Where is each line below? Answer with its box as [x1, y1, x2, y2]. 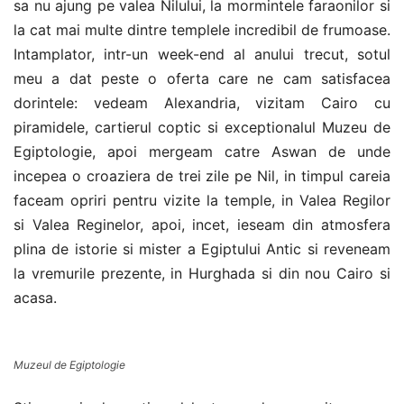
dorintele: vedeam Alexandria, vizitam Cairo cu [14, 93, 390, 112]
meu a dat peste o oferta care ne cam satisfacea [14, 69, 390, 87]
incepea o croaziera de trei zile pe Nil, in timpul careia [14, 166, 390, 185]
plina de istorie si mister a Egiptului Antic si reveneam [14, 239, 390, 258]
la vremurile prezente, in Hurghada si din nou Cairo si [14, 263, 390, 282]
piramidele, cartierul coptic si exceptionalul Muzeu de [14, 117, 390, 136]
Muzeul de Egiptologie [14, 357, 125, 372]
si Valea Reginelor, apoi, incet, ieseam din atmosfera [14, 215, 390, 234]
